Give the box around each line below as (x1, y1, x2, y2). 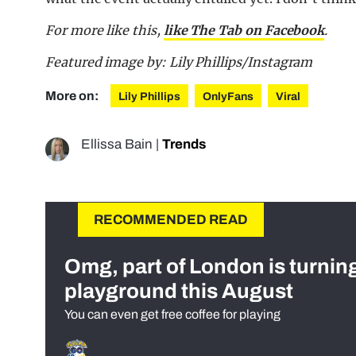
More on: (45, 88, 101, 103)
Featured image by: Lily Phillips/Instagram (45, 53, 313, 70)
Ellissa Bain (81, 136, 153, 152)
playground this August (64, 279, 293, 302)
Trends (162, 136, 206, 152)
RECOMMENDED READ (94, 211, 248, 227)
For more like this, (45, 21, 164, 38)
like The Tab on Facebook (163, 21, 325, 38)
